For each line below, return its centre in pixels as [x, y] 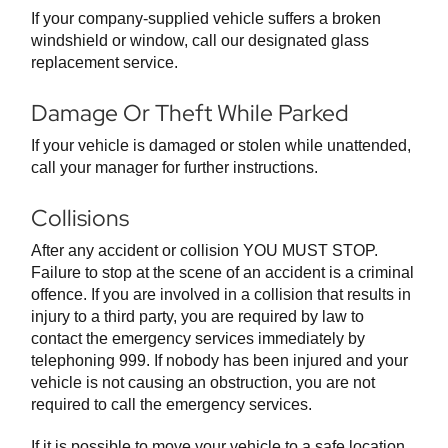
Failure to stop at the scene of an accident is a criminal [222, 273]
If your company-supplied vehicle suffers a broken [206, 19]
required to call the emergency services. [171, 405]
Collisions [80, 218]
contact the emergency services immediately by [198, 339]
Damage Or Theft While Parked [190, 113]
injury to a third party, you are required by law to [197, 317]
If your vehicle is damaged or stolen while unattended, [221, 146]
